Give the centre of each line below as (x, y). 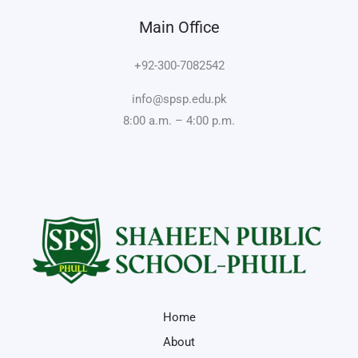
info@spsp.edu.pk (179, 99)
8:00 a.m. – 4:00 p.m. (179, 121)
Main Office (179, 27)
